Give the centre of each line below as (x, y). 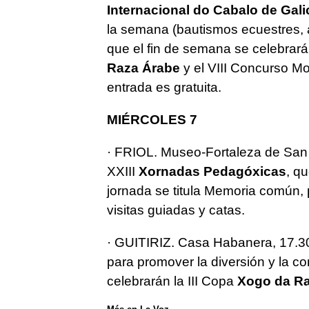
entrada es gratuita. (164, 87)
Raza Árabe (143, 68)
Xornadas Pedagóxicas (212, 171)
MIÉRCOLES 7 (152, 119)
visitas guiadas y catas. (176, 210)
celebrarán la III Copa (172, 281)
